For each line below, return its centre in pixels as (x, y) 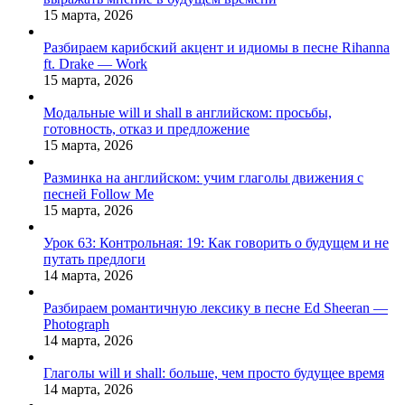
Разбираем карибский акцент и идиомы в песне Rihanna (217, 47)
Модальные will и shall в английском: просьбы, (188, 112)
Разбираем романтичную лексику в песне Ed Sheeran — (216, 307)
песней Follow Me (99, 193)
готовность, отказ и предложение (146, 128)
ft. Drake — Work (95, 63)
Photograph (76, 324)
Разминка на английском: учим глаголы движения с (203, 177)
